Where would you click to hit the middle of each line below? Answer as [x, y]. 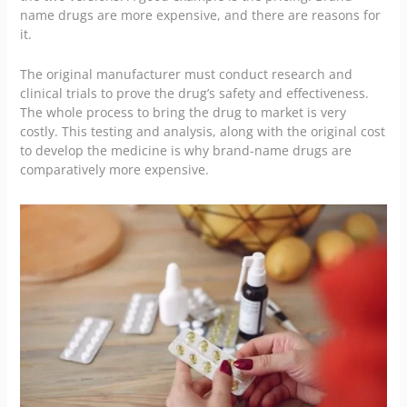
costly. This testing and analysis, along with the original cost [202, 131]
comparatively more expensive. [114, 169]
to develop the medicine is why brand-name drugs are [185, 150]
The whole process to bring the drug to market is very [183, 112]
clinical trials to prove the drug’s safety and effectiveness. [194, 93]
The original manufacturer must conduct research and [186, 74]
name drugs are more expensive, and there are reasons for [200, 15]
